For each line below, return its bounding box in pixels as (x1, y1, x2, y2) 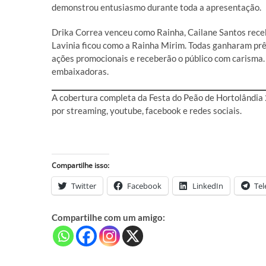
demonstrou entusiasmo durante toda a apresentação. (52, 2, 261, 12)
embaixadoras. (52, 66, 109, 77)
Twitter (71, 180, 96, 191)
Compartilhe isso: (52, 160, 109, 170)
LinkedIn (192, 180, 223, 191)
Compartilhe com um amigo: (52, 212, 165, 223)
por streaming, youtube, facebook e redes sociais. (52, 105, 243, 116)
